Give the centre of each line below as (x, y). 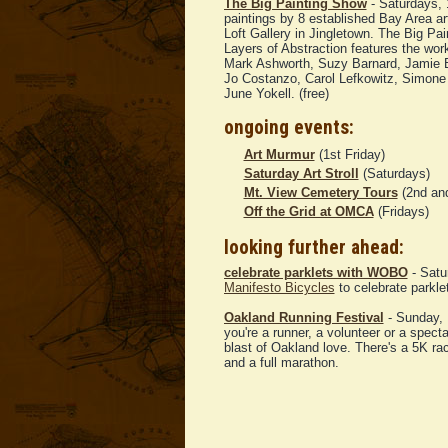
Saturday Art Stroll (301, 174)
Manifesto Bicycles (279, 288)
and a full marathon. (281, 363)
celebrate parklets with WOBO (315, 273)
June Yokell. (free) (276, 94)
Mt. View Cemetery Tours (320, 193)
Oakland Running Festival (303, 318)
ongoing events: (288, 128)
